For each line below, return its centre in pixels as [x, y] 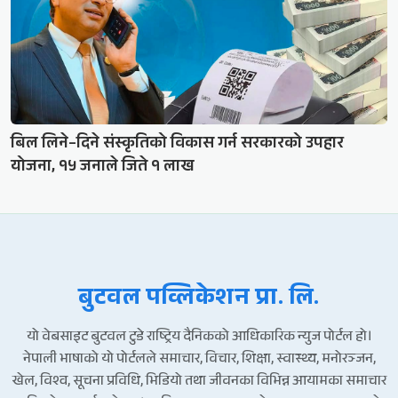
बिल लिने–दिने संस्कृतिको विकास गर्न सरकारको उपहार [177, 145]
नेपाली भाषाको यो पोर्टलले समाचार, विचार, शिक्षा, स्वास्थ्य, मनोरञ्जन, [199, 361]
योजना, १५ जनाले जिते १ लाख [103, 168]
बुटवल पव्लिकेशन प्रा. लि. [199, 301]
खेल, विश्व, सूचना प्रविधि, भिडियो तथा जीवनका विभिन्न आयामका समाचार [199, 383]
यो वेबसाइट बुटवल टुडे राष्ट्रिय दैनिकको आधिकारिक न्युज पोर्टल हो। [199, 338]
